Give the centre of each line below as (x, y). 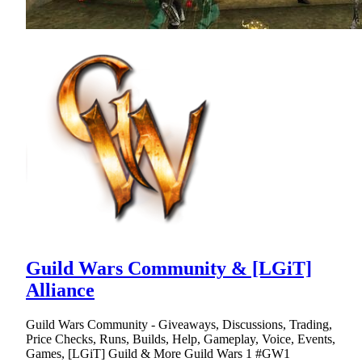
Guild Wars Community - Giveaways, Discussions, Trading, (179, 325)
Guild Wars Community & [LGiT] (169, 269)
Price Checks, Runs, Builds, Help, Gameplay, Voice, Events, (181, 339)
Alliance (60, 290)
